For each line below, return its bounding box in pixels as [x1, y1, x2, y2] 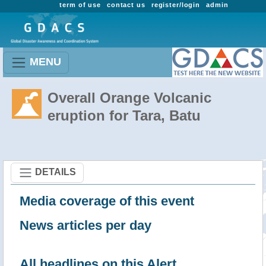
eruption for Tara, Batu [47, 107, 201, 123]
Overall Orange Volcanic [47, 90, 211, 106]
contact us [106, 1, 145, 8]
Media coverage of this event [20, 194, 194, 208]
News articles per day [20, 218, 151, 233]
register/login [151, 1, 201, 8]
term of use [59, 1, 101, 8]
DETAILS [35, 166, 76, 177]
